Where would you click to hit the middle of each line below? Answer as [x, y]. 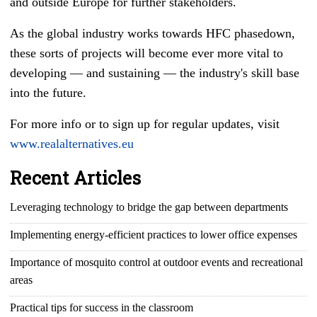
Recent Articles [75, 178]
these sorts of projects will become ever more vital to [146, 53]
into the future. [48, 93]
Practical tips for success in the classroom [102, 308]
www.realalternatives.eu [72, 144]
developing [40, 73]
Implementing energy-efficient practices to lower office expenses [154, 235]
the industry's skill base [240, 73]
